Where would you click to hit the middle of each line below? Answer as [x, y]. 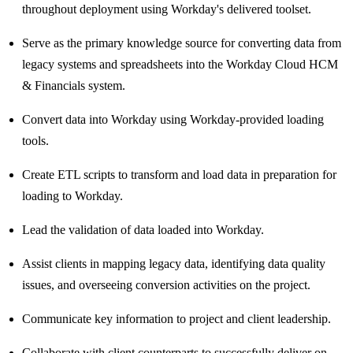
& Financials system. [74, 86]
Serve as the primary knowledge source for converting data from [182, 43]
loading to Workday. [72, 196]
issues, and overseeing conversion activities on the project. [166, 285]
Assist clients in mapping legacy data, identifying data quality [174, 264]
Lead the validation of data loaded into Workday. [143, 230]
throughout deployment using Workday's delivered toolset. [167, 9]
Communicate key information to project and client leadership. [176, 319]
